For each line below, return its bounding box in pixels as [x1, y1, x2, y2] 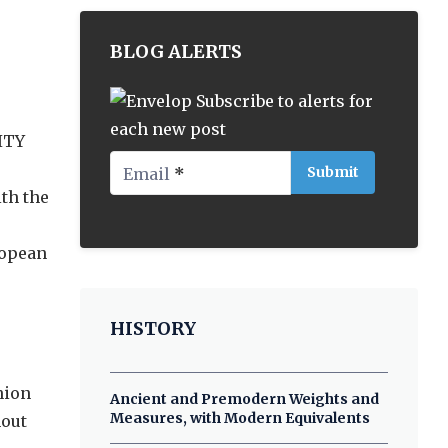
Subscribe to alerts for [196, 91, 374, 111]
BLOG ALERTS [110, 40, 243, 63]
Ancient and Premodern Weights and [110, 390, 380, 408]
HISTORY [110, 317, 197, 340]
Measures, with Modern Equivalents [110, 409, 371, 427]
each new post [110, 119, 227, 139]
